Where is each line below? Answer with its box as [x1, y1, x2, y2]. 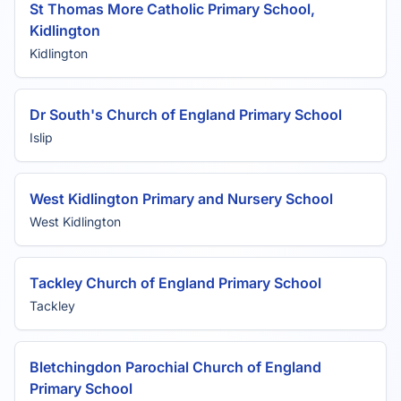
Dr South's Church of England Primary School [30, 106, 342, 124]
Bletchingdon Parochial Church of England [30, 358, 321, 376]
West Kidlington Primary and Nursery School [30, 190, 333, 208]
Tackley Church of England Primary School [30, 274, 321, 292]
